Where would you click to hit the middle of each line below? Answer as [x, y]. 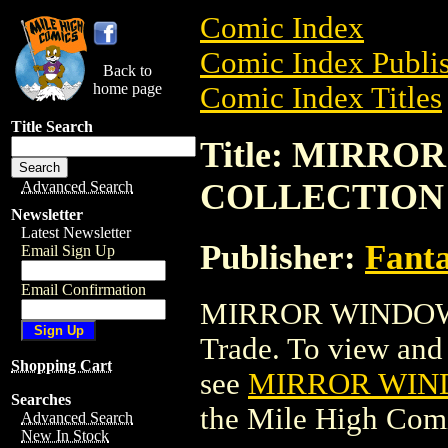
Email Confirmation [83, 289]
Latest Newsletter [76, 232]
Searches [41, 399]
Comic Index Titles [321, 98]
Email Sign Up [68, 250]
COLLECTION [322, 196]
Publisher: [282, 256]
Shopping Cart [61, 365]
